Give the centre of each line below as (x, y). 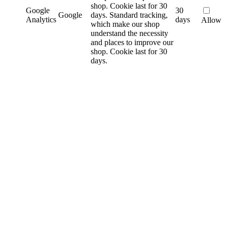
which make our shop (125, 24)
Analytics (41, 20)
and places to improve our (132, 43)
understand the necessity (129, 33)
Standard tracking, (139, 15)
